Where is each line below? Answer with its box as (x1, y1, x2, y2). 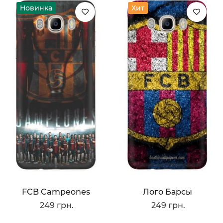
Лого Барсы (142, 187, 192, 197)
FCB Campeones (21, 187, 90, 197)
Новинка (20, 3, 52, 13)
